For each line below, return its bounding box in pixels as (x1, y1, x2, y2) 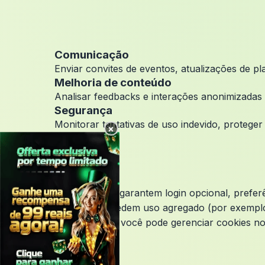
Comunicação (54, 48, 129, 62)
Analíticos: (54, 202, 105, 214)
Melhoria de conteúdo (54, 76, 172, 89)
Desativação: (54, 216, 118, 228)
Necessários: (54, 187, 117, 199)
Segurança (54, 104, 112, 117)
